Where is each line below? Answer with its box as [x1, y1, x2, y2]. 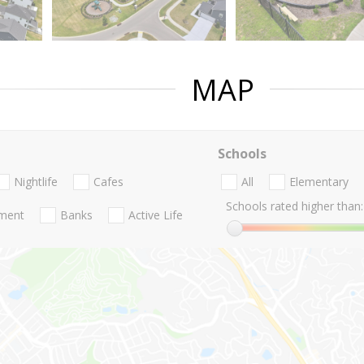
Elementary [288, 174, 349, 190]
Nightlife [14, 174, 58, 190]
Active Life [128, 207, 183, 223]
